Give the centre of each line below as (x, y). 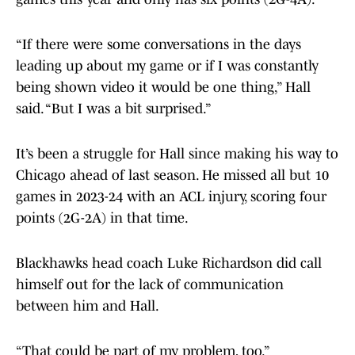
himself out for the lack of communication (150, 285)
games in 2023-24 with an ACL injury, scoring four (171, 197)
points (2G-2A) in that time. (102, 218)
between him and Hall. (88, 306)
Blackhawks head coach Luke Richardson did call (169, 263)
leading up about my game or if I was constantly (167, 66)
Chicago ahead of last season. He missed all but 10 (172, 176)
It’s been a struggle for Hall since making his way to (177, 154)
